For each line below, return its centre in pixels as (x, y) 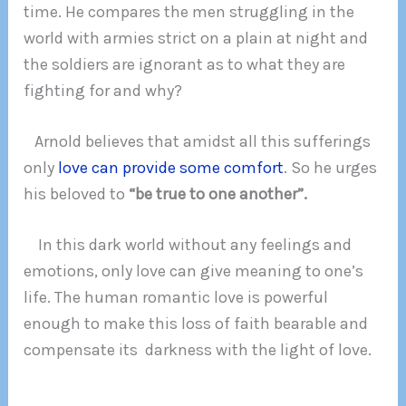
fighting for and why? (105, 91)
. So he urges (331, 168)
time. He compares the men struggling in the (189, 12)
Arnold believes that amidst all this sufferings (198, 142)
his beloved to (77, 194)
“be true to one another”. (218, 194)
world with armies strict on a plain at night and (196, 38)
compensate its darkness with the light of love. (198, 350)
